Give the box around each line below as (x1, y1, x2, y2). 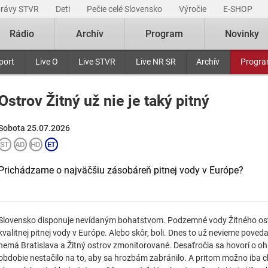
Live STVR (78, 57, 115, 66)
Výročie (179, 4, 208, 14)
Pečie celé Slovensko (87, 4, 164, 14)
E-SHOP (223, 4, 254, 14)
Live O (35, 57, 58, 66)
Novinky (225, 28, 260, 39)
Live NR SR (136, 57, 176, 66)
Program (145, 28, 184, 39)
